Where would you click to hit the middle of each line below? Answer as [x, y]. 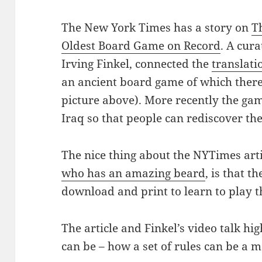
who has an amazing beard [134, 173]
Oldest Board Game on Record [141, 46]
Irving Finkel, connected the [137, 64]
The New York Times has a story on [157, 28]
